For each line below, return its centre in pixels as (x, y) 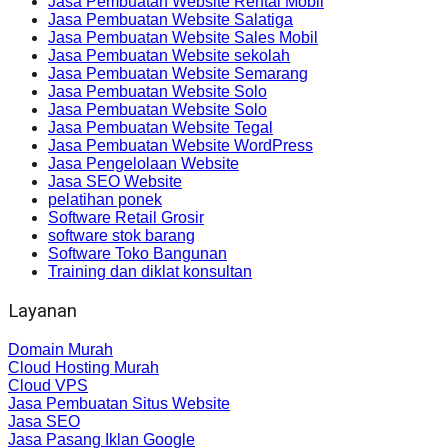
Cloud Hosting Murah (83, 367)
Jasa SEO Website (115, 182)
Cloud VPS (48, 385)
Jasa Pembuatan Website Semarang (178, 74)
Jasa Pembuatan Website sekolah (169, 56)
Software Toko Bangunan (137, 254)
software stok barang (121, 236)
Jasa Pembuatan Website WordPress (180, 146)
